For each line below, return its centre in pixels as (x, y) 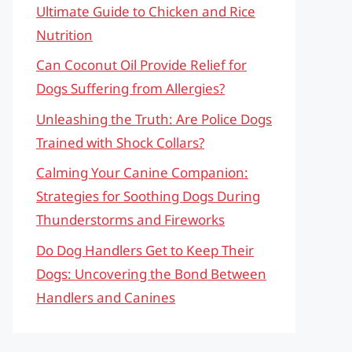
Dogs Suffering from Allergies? (130, 88)
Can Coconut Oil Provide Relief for (141, 65)
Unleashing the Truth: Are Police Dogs (154, 119)
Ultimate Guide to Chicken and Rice (146, 11)
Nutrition (64, 35)
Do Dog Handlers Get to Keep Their (145, 250)
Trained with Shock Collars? (120, 142)
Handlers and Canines (106, 297)
